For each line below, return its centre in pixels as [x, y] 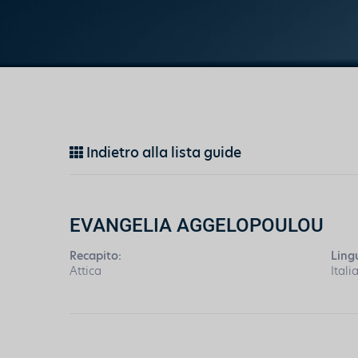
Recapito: [95, 256]
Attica [86, 271]
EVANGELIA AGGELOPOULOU [197, 225]
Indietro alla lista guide [162, 153]
